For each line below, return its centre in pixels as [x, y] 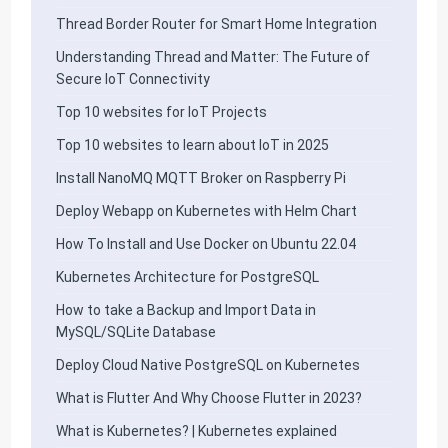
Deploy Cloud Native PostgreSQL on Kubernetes [208, 365]
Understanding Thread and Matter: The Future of [213, 57]
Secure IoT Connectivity [133, 79]
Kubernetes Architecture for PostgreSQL [188, 277]
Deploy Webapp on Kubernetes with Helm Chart [207, 211]
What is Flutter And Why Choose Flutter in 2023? [209, 398]
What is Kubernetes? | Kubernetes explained [197, 431]
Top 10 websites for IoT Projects [162, 112]
